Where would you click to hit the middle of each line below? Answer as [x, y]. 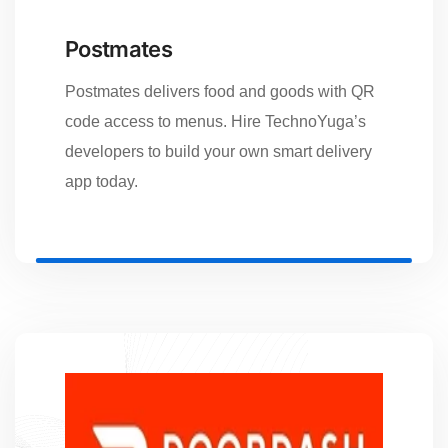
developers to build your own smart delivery [218, 151]
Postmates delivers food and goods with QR [220, 91]
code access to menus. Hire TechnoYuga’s [215, 121]
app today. [101, 181]
